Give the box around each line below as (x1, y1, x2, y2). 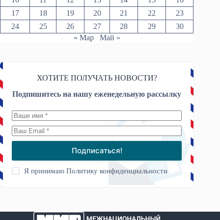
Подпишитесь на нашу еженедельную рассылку (12, 89, 182, 98)
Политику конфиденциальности (66, 166, 168, 175)
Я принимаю (24, 166, 67, 175)
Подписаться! (71, 146, 122, 156)
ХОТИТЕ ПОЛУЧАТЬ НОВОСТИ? (36, 73, 157, 82)
